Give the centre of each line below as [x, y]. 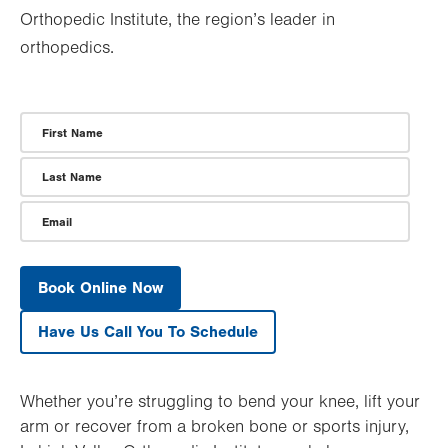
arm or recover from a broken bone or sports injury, [214, 427]
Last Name [72, 177]
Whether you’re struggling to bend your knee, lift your [220, 402]
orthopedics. [67, 48]
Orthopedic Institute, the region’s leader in [177, 20]
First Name [72, 132]
